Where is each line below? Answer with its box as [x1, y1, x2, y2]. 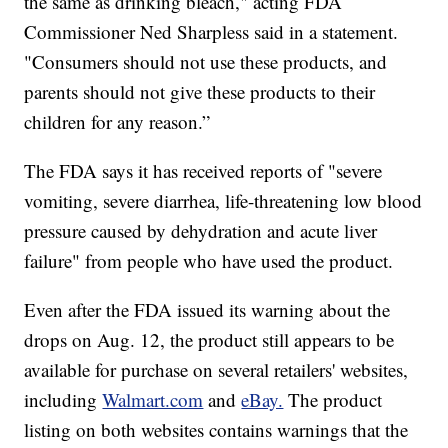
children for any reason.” [24, 109, 211, 135]
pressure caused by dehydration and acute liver [24, 218, 378, 244]
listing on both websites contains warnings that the [24, 417, 409, 443]
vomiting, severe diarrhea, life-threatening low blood [24, 188, 423, 214]
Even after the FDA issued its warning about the [24, 297, 391, 323]
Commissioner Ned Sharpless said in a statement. [24, 19, 399, 45]
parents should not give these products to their [24, 79, 376, 105]
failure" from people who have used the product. [24, 248, 394, 274]
